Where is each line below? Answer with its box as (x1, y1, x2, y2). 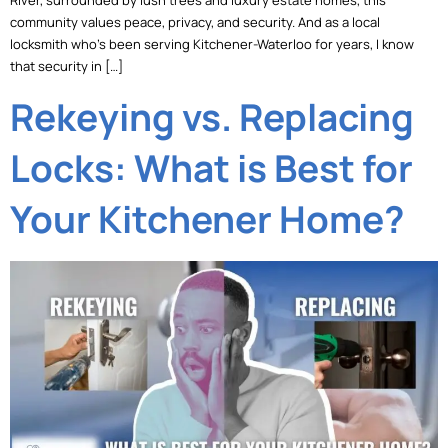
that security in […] (10, 57, 123, 76)
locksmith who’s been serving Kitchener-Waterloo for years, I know (10, 35, 414, 54)
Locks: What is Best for (10, 142, 413, 193)
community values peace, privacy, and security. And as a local (10, 13, 380, 32)
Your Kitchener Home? (10, 193, 404, 244)
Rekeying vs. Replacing (10, 91, 414, 142)
